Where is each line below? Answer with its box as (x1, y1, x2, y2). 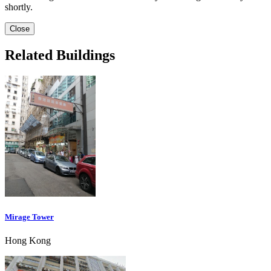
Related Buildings (5, 47, 115, 64)
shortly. (5, 2, 33, 13)
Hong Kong (5, 235, 51, 246)
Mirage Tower (5, 212, 54, 222)
